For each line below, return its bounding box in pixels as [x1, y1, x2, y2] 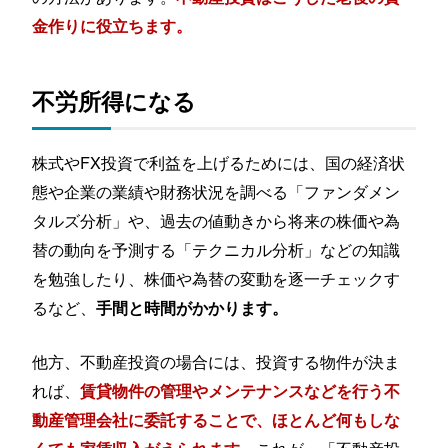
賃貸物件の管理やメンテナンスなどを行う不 [80, 379, 401, 403]
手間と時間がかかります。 [96, 295, 289, 319]
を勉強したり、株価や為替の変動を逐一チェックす [32, 265, 401, 290]
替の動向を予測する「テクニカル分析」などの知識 [32, 236, 401, 261]
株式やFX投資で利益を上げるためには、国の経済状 [32, 149, 406, 174]
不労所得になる [32, 84, 197, 117]
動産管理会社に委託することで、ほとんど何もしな [32, 408, 401, 432]
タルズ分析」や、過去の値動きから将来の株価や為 [32, 207, 401, 232]
